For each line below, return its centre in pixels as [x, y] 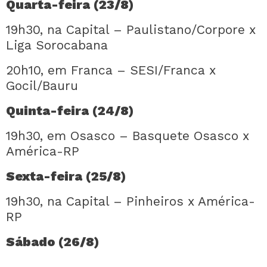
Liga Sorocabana [57, 45]
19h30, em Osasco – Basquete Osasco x [128, 136]
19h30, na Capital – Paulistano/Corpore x [131, 30]
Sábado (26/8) [53, 242]
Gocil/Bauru [42, 86]
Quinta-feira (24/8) [70, 111]
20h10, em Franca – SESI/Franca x [111, 70]
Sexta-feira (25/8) [66, 176]
